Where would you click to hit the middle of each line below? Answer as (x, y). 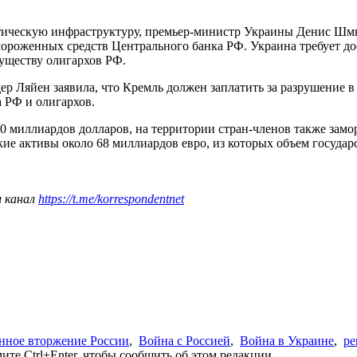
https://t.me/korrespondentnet (111, 198)
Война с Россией (184, 340)
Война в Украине (287, 340)
